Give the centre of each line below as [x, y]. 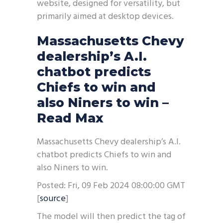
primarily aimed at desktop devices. [105, 17]
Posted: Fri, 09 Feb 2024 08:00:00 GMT [111, 186]
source [53, 199]
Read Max [70, 118]
